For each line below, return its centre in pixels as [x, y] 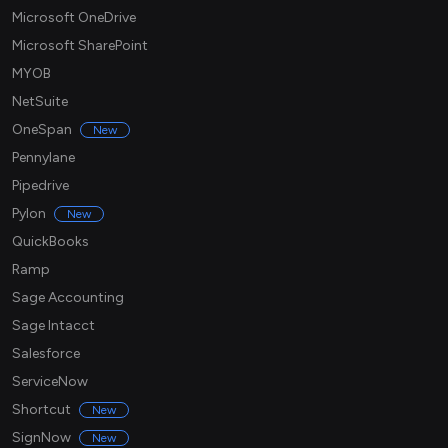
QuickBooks [50, 242]
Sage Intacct [53, 326]
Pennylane [43, 158]
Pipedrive [40, 186]
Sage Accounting [68, 298]
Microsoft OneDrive [74, 18]
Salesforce [46, 354]
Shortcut [41, 410]
